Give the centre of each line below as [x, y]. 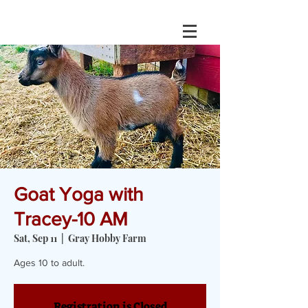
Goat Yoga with [78, 194]
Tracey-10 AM [71, 219]
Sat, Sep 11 [35, 238]
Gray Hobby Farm [107, 238]
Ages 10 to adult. [49, 263]
